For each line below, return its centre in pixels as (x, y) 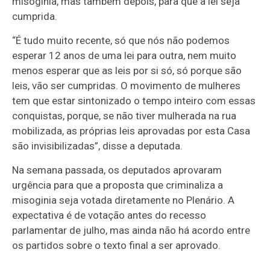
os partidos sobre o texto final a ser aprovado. (117, 245)
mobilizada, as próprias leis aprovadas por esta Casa (131, 130)
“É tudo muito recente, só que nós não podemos (121, 40)
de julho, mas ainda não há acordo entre (159, 230)
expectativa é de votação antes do (91, 215)
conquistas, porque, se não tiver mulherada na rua (124, 115)
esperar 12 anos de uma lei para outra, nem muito (124, 55)
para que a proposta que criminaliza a (137, 185)
